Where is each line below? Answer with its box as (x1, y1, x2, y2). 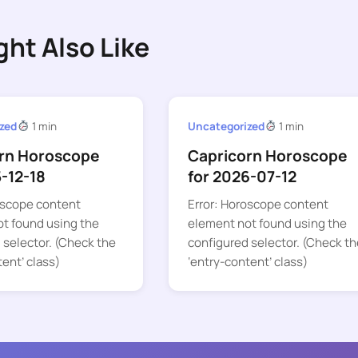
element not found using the (187, 215, 347, 233)
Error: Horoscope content (187, 196, 328, 213)
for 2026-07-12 (187, 166, 296, 188)
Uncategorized (187, 118, 265, 133)
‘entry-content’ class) (187, 253, 308, 271)
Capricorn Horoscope (187, 145, 348, 167)
